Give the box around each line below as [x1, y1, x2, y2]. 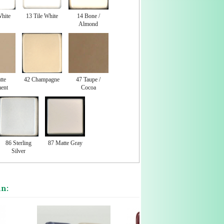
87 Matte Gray [47, 139, 82, 146]
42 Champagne [24, 75, 60, 83]
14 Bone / [76, 12, 100, 19]
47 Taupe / [76, 75, 101, 83]
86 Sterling [5, 139, 32, 146]
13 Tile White [25, 12, 58, 19]
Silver [11, 147, 26, 154]
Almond [78, 20, 98, 27]
